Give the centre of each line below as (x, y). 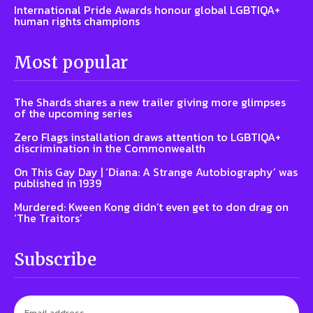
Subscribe (55, 259)
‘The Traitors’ (48, 218)
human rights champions (77, 21)
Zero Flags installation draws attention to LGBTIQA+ (147, 137)
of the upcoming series (73, 113)
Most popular (71, 62)
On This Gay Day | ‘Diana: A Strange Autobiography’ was (156, 172)
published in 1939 (58, 183)
